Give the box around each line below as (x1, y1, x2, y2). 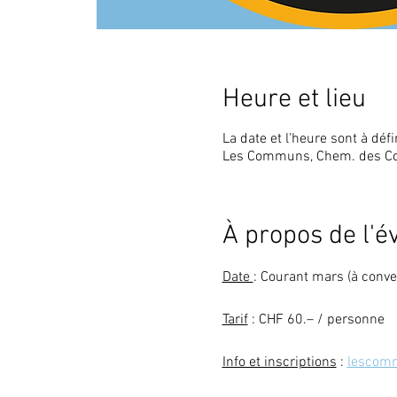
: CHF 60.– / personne (247, 310, 385, 329)
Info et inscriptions (222, 353, 337, 371)
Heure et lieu (222, 82, 366, 116)
